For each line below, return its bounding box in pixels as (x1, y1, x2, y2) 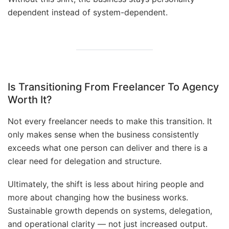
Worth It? (8, 94, 52, 106)
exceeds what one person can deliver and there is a (8, 143, 208, 153)
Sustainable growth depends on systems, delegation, (8, 205, 212, 216)
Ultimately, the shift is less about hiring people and (8, 179, 204, 190)
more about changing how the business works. (8, 192, 188, 203)
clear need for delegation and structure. (8, 156, 162, 167)
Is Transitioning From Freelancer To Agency (8, 81, 219, 94)
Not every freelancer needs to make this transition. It (8, 116, 212, 127)
